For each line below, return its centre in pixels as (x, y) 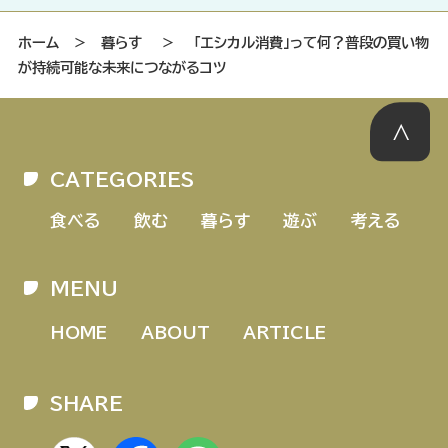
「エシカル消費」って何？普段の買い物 (311, 43)
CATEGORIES (122, 179)
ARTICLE (285, 332)
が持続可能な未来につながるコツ (121, 68)
